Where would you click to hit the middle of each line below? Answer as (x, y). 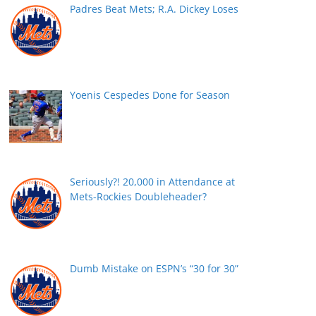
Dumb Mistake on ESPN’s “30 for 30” (154, 268)
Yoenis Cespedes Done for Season (150, 95)
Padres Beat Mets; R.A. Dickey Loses (154, 8)
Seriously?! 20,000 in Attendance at (152, 181)
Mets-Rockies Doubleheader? (138, 196)
